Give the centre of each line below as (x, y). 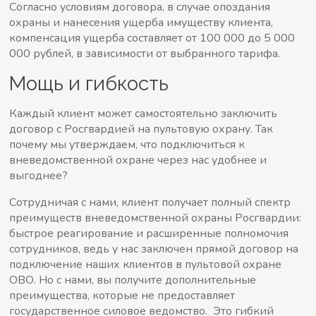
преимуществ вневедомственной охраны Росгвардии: (156, 218)
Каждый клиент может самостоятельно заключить (144, 114)
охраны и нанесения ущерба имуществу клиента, (141, 23)
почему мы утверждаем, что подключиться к (127, 145)
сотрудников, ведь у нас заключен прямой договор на (154, 249)
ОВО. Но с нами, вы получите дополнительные (133, 280)
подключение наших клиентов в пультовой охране (146, 265)
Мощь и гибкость (89, 84)
